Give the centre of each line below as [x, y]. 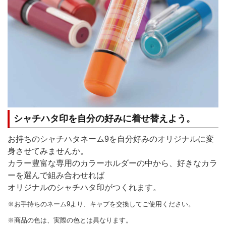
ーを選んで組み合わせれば [56, 175]
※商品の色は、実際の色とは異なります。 [70, 220]
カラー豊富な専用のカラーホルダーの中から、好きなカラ [112, 163]
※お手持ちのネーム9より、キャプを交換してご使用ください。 [101, 204]
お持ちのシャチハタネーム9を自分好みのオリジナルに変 [111, 139]
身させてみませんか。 [48, 151]
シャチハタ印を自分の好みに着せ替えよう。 [104, 119]
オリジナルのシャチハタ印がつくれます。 [84, 187]
